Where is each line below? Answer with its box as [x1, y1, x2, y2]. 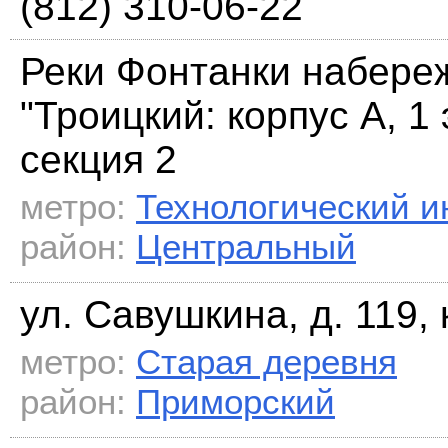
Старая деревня [136, 342, 397, 382]
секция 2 [20, 138, 177, 182]
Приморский [136, 382, 335, 422]
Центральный [136, 227, 356, 267]
